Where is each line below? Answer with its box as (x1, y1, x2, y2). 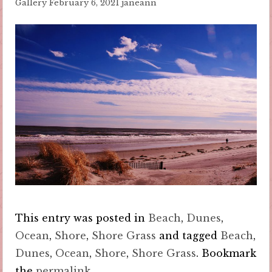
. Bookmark (196, 246, 257, 259)
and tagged (156, 229, 221, 242)
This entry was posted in (15, 211, 149, 224)
